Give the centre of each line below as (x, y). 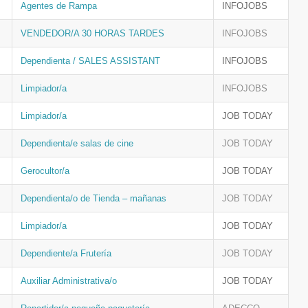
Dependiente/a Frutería (66, 253)
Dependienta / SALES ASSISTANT (90, 61)
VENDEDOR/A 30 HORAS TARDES (92, 33)
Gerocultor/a (45, 171)
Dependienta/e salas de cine (77, 143)
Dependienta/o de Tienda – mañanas (93, 198)
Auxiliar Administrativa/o (69, 281)
